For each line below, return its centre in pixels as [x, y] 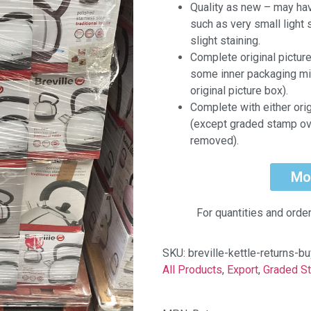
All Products [192, 270]
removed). [215, 140]
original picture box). [239, 90]
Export [243, 270]
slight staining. [225, 40]
